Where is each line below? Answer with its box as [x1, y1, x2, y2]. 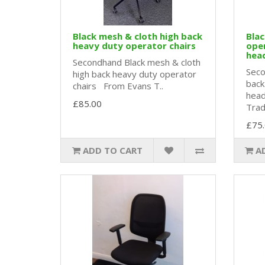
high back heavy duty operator [73, 68, 196, 80]
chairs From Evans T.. [73, 80, 163, 92]
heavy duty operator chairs [73, 40, 196, 52]
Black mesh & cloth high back [73, 30, 202, 43]
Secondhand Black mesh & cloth [73, 56, 201, 69]
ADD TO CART [82, 144, 143, 157]
